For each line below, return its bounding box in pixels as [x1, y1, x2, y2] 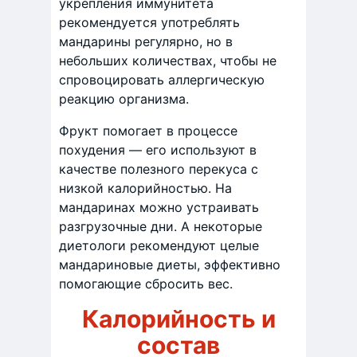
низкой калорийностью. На [59, 180, 232, 196]
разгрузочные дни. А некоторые [59, 218, 262, 234]
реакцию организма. [59, 91, 189, 107]
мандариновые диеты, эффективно [59, 257, 280, 273]
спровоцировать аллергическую [59, 72, 265, 88]
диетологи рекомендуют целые [59, 237, 259, 253]
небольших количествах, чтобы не [59, 53, 277, 69]
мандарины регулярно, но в [59, 33, 233, 49]
